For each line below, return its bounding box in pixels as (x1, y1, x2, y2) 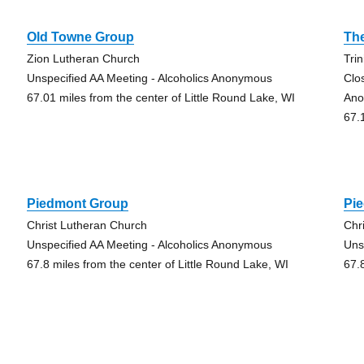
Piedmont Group (26, 197, 128, 210)
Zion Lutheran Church (26, 52, 140, 65)
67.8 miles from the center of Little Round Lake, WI (26, 258, 288, 271)
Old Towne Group (26, 30, 134, 44)
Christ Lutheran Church (26, 219, 147, 232)
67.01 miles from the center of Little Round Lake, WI (26, 91, 295, 104)
